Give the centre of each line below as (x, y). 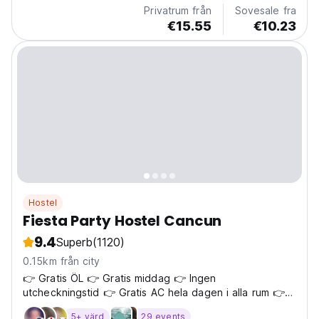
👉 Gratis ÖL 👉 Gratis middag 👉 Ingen (120, 278)
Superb (74, 242)
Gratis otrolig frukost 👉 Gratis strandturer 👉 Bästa (149, 307)
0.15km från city (62, 261)
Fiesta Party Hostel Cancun (122, 221)
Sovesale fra (265, 11)
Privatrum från (178, 11)
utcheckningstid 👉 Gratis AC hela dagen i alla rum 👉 (154, 293)
